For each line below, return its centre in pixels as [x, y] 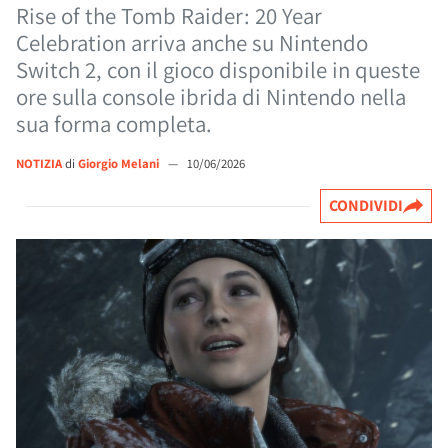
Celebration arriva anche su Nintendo [192, 43]
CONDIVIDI [366, 205]
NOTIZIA [39, 163]
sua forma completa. [114, 124]
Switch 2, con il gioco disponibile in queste [218, 70]
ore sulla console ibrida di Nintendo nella [211, 97]
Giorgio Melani [120, 163]
